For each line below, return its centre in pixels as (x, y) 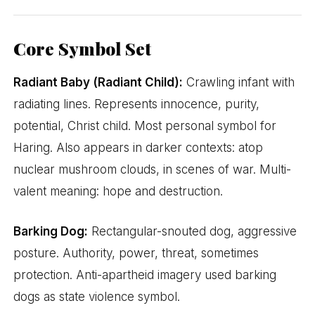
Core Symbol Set (83, 49)
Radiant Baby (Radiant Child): (98, 83)
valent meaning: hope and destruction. (118, 192)
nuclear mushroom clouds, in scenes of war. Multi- (153, 170)
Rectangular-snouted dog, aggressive (193, 231)
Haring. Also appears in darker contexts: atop (139, 148)
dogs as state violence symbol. (97, 296)
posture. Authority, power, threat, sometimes (136, 253)
